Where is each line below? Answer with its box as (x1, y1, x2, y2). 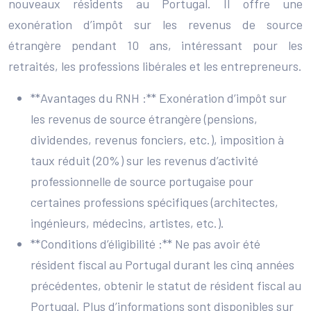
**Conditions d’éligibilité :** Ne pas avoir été (31, 235, 260, 251)
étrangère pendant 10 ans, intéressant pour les (8, 37, 303, 53)
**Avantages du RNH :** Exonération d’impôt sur (31, 90, 287, 106)
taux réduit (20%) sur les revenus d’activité (31, 152, 258, 168)
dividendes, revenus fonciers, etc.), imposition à (31, 131, 284, 147)
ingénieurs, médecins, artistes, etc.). (31, 215, 224, 230)
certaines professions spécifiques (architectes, (31, 194, 278, 210)
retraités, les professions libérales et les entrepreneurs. (8, 58, 302, 74)
